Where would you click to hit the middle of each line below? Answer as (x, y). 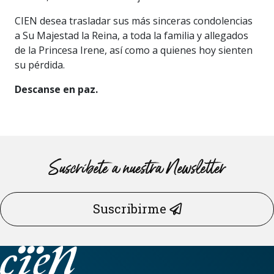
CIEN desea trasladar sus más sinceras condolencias (134, 20)
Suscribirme (131, 209)
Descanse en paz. (56, 89)
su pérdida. (40, 65)
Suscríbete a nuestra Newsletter (137, 168)
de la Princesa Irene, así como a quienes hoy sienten (134, 50)
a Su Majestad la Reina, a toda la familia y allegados (131, 35)
